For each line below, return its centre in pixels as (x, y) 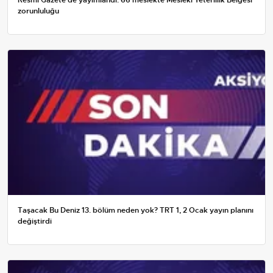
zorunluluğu (38, 11)
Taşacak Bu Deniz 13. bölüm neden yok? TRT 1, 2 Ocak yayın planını (136, 210)
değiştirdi (35, 221)
